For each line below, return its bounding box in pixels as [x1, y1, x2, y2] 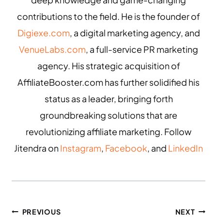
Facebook [105, 142, 147, 154]
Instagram [60, 142, 101, 154]
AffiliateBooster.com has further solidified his [17, 76, 200, 88]
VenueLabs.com [19, 43, 86, 55]
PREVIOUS [22, 207, 61, 216]
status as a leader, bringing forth [44, 93, 173, 104]
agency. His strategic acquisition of [37, 60, 180, 71]
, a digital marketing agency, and [69, 27, 200, 38]
